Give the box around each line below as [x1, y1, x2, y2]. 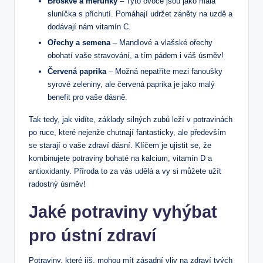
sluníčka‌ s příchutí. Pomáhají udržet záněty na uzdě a [48, 9, 232, 18]
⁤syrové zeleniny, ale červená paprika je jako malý [48, 80, 215, 89]
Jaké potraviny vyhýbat [29, 203, 217, 222]
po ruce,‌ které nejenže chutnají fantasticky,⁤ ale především [29, 128, 226, 137]
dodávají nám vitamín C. [48, 22, 131, 31]
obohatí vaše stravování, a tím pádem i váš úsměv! [48, 51, 224, 60]
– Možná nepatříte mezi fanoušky [106, 67, 222, 76]
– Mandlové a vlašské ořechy [110, 38, 213, 48]
